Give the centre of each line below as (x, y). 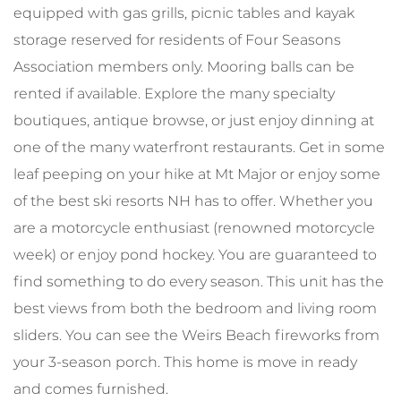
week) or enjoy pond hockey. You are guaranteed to (195, 254)
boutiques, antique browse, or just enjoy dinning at (194, 120)
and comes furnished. (91, 388)
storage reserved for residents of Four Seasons (177, 39)
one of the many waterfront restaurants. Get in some (199, 147)
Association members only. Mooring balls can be (184, 66)
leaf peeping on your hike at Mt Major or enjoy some (197, 174)
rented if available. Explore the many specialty (174, 93)
